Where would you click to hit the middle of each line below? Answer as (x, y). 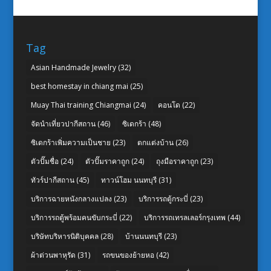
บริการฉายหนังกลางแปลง (71, 198)
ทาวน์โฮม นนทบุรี (129, 180)
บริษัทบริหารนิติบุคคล (64, 236)
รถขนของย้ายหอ (128, 255)
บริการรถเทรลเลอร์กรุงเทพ (184, 217)
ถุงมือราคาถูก (177, 161)
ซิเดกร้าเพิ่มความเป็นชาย (70, 142)
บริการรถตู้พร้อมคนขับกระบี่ (74, 217)
